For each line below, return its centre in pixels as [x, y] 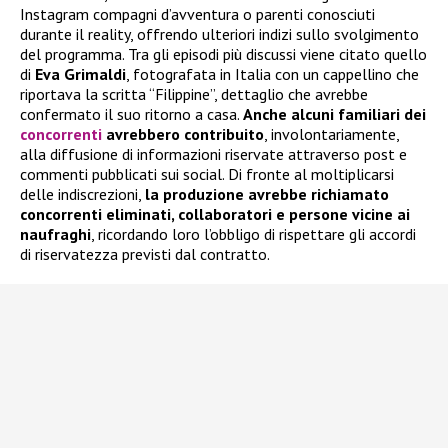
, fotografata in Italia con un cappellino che [272, 73]
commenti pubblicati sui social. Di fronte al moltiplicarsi [207, 173]
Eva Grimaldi [80, 73]
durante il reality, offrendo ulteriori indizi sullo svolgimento [219, 33]
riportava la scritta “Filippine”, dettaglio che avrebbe [194, 93]
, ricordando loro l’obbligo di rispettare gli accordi [253, 233]
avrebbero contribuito [183, 133]
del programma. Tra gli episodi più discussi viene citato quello [223, 53]
